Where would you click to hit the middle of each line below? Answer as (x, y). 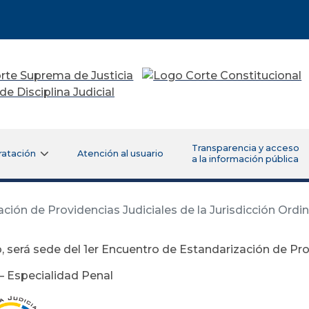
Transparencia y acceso (245, 148)
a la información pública (245, 159)
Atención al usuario (120, 153)
